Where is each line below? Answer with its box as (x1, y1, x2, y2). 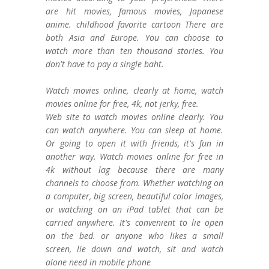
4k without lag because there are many (46, 164, 223, 175)
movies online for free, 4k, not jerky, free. (46, 98, 204, 109)
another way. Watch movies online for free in (46, 151, 223, 162)
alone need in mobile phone (46, 256, 156, 268)
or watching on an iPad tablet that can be (46, 204, 223, 215)
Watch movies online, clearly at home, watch (46, 85, 223, 96)
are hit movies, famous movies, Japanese (46, 5, 223, 17)
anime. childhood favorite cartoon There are (46, 19, 223, 30)
